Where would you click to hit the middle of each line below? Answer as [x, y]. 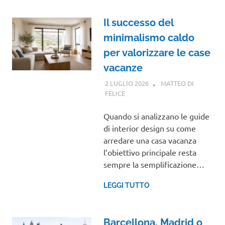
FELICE [115, 93]
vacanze [123, 68]
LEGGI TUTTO [126, 185]
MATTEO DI [177, 83]
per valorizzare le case [157, 52]
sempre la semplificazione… [154, 164]
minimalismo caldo [149, 37]
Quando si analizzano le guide [156, 116]
